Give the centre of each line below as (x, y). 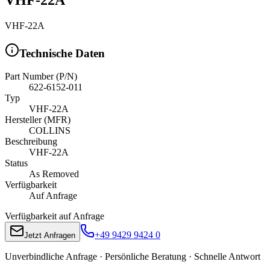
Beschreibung (31, 142)
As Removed (54, 174)
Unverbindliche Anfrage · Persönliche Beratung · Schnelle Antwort (133, 257)
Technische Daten (62, 53)
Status (16, 163)
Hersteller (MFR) (38, 120)
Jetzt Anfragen (50, 236)
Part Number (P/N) (41, 77)
